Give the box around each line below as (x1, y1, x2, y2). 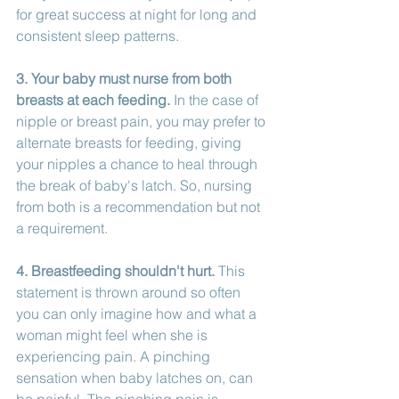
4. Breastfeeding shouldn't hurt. (16, 261, 215, 280)
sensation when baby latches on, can (16, 368, 256, 387)
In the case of (170, 90, 262, 109)
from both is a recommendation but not (16, 197, 264, 216)
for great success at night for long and (16, 4, 260, 23)
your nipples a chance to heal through (16, 154, 261, 173)
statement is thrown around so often (16, 282, 244, 301)
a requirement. (16, 218, 111, 237)
